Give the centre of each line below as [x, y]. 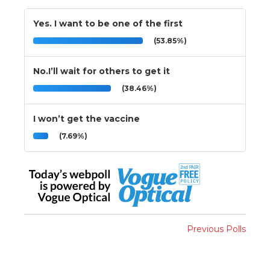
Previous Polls [216, 229]
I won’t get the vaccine [86, 118]
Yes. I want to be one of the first [108, 23]
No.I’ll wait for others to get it [102, 71]
